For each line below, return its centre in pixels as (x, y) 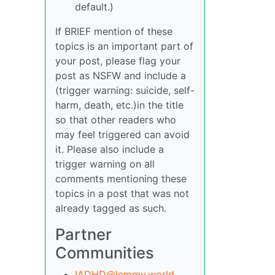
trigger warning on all (105, 164)
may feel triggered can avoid (122, 134)
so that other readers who (116, 120)
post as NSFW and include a (121, 76)
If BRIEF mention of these (114, 31)
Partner (83, 234)
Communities (105, 253)
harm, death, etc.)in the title (119, 105)
